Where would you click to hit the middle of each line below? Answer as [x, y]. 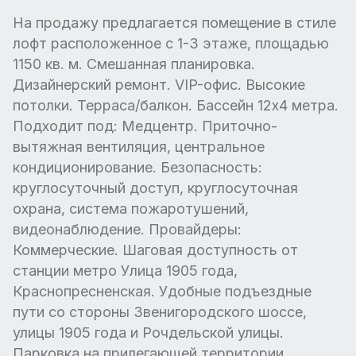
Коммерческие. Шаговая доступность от [155, 250]
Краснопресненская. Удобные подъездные [162, 291]
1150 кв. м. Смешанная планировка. [134, 64]
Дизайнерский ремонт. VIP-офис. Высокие [159, 84]
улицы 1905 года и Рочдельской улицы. [148, 332]
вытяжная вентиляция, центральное [139, 146]
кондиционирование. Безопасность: [137, 167]
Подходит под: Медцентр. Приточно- [145, 126]
